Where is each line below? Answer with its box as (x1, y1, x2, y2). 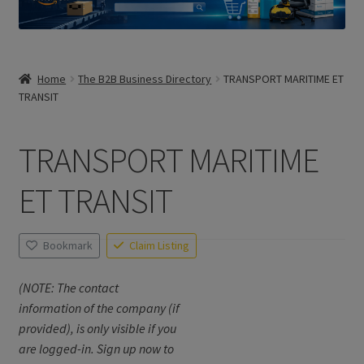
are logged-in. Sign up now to (18, 340, 174, 357)
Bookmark (42, 238, 93, 253)
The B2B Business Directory (78, 71, 212, 86)
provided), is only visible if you (18, 320, 176, 337)
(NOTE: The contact (18, 279, 119, 297)
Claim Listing (129, 238, 190, 253)
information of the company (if (18, 300, 180, 317)
